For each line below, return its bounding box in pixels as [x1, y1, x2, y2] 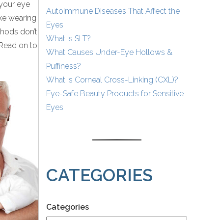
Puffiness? [46, 61, 82, 71]
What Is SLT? [46, 34, 91, 44]
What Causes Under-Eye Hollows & [46, 48, 173, 57]
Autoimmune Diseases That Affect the [46, 6, 180, 16]
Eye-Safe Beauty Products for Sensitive [46, 89, 184, 99]
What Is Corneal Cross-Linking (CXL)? [46, 75, 179, 85]
